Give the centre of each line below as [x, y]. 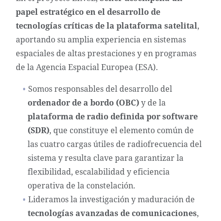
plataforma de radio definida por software [113, 116]
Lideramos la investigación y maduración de [111, 199]
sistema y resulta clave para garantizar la [106, 158]
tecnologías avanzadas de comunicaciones [112, 213]
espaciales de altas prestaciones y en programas [106, 53]
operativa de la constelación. [81, 185]
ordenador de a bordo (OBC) [83, 103]
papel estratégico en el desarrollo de [88, 12]
